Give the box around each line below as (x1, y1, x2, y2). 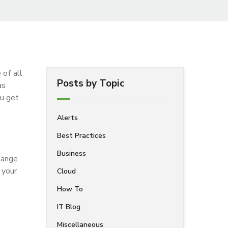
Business (57, 149, 86, 158)
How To (57, 184, 83, 194)
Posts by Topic (57, 77, 124, 90)
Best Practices (57, 131, 106, 140)
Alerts (57, 113, 78, 123)
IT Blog (57, 202, 80, 212)
